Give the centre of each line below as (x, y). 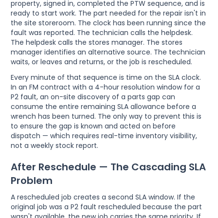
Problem (32, 180)
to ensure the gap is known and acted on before (93, 126)
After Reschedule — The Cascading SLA (109, 167)
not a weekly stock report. (55, 145)
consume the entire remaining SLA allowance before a (104, 106)
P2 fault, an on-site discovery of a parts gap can (93, 97)
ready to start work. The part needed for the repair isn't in (109, 13)
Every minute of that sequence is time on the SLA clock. (106, 77)
